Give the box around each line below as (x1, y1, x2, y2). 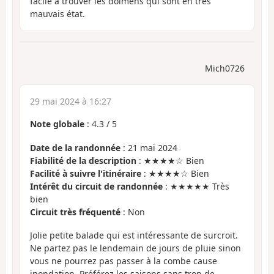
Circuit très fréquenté (30, 206, 120, 218)
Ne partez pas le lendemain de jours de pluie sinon (30, 242, 241, 254)
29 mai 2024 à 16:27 (30, 95, 111, 108)
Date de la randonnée (30, 141, 120, 154)
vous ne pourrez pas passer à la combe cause (30, 255, 217, 267)
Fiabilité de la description (30, 154, 136, 166)
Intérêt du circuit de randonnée (30, 180, 163, 192)
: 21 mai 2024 (120, 141, 177, 154)
